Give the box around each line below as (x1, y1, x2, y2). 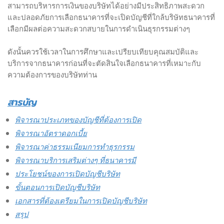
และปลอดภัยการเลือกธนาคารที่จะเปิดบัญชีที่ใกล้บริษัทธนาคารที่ (7, 13, 215, 21)
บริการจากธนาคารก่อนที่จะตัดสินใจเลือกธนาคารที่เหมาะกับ (7, 59, 201, 67)
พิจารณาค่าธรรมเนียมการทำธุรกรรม (15, 140, 134, 151)
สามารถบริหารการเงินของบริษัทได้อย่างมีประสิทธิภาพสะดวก (7, 1, 204, 10)
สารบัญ (7, 94, 36, 109)
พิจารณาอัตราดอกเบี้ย (15, 127, 87, 138)
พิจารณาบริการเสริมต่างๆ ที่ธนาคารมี (15, 154, 136, 165)
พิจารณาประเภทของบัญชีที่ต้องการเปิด (15, 113, 141, 124)
